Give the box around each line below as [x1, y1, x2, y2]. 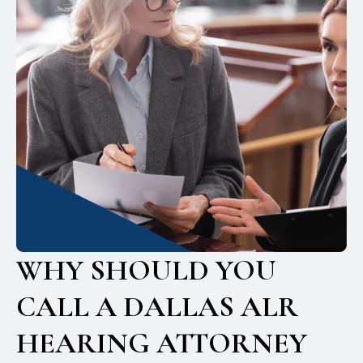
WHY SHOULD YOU [16, 253, 276, 288]
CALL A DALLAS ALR [16, 289, 298, 325]
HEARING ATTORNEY [16, 326, 307, 361]
